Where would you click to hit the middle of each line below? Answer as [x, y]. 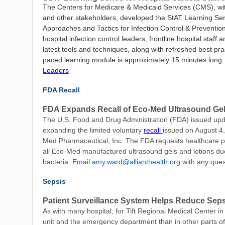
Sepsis [54, 181]
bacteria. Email [67, 162]
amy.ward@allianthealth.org [136, 162]
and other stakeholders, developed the [105, 18]
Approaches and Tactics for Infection [100, 28]
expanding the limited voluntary [93, 130]
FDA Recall [62, 90]
